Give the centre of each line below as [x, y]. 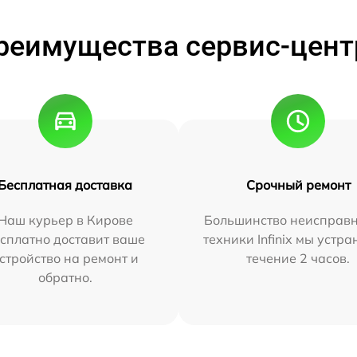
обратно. [65, 277]
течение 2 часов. [298, 258]
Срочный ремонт [298, 184]
